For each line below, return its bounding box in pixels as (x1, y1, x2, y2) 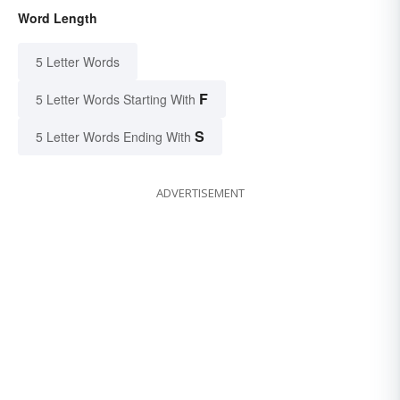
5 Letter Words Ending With (36, 127, 191, 146)
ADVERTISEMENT (155, 184, 245, 201)
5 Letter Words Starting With (36, 89, 196, 108)
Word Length (18, 8, 97, 27)
